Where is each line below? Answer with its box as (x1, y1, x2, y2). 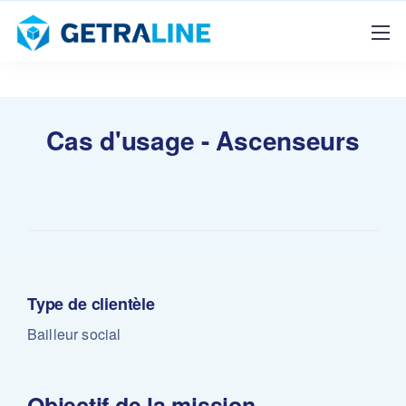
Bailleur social (27, 324, 121, 344)
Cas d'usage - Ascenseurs (46, 121, 360, 159)
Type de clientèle (27, 292, 155, 315)
